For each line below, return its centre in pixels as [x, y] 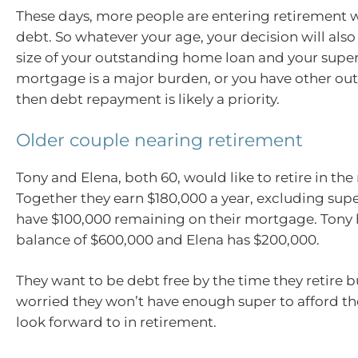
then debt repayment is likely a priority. [148, 99]
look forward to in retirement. [116, 322]
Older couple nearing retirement [159, 140]
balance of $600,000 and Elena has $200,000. [168, 239]
